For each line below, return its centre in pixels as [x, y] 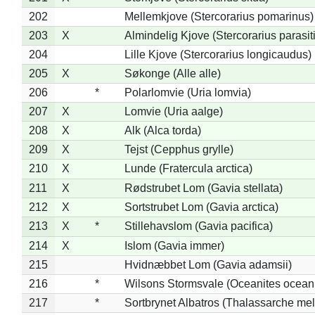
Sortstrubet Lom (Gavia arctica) [201, 207]
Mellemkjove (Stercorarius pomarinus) [219, 16]
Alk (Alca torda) [162, 130]
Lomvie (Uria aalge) [173, 111]
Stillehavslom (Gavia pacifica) [198, 226]
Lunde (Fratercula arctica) [188, 168]
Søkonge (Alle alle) [172, 73]
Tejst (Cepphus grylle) [179, 149]
